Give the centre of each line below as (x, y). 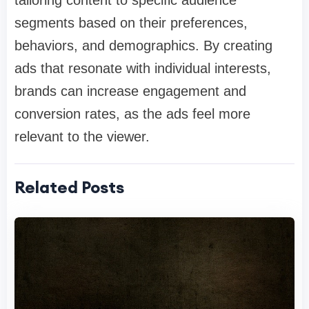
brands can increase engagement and (130, 91)
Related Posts (69, 187)
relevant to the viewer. (82, 137)
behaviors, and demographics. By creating (143, 46)
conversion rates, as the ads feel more (132, 114)
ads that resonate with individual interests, (143, 69)
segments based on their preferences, (131, 23)
